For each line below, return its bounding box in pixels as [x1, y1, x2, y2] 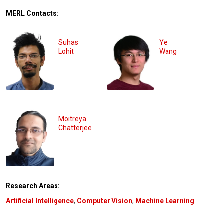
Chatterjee [58, 123, 92, 132]
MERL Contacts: [6, 9, 58, 17]
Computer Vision [77, 196, 132, 205]
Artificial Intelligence [6, 196, 74, 205]
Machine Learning [135, 196, 194, 205]
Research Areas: [6, 181, 60, 190]
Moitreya [58, 114, 86, 123]
